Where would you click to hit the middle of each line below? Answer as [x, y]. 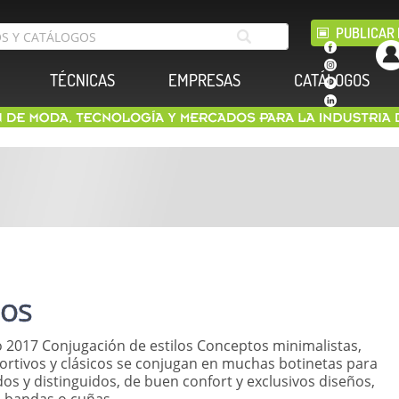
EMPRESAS [204, 80]
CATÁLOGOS [332, 80]
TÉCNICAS [82, 80]
